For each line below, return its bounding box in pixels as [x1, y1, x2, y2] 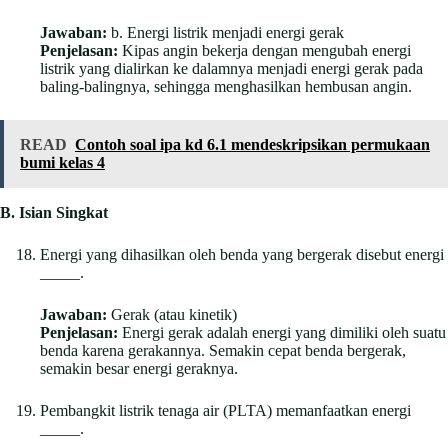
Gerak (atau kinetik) [107, 305, 237, 323]
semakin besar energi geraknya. [40, 359, 238, 377]
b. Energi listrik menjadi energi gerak [107, 23, 344, 41]
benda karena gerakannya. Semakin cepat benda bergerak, [40, 341, 406, 359]
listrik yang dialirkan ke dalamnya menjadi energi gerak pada [40, 59, 423, 77]
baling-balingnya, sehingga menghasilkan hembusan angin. [40, 77, 412, 95]
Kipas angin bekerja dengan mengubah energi [118, 41, 411, 59]
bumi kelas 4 [20, 153, 105, 171]
